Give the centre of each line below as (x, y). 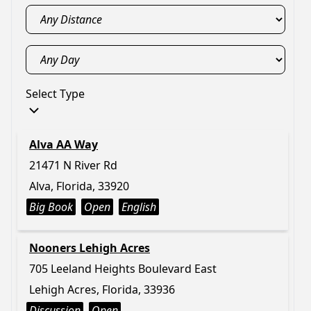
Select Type (55, 94)
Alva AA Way (64, 144)
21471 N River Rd (73, 165)
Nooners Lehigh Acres (90, 248)
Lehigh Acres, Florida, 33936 (102, 289)
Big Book (51, 207)
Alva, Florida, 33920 (79, 186)
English (139, 207)
